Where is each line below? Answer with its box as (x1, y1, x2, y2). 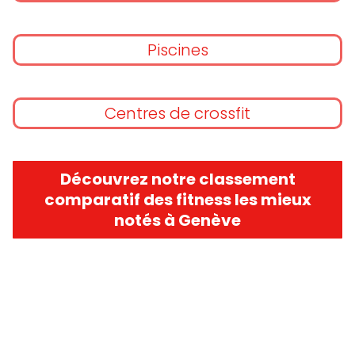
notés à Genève (114, 209, 241, 231)
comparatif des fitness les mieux (44, 189, 311, 211)
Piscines (147, 39, 208, 61)
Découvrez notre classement (59, 168, 296, 190)
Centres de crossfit (105, 102, 250, 124)
